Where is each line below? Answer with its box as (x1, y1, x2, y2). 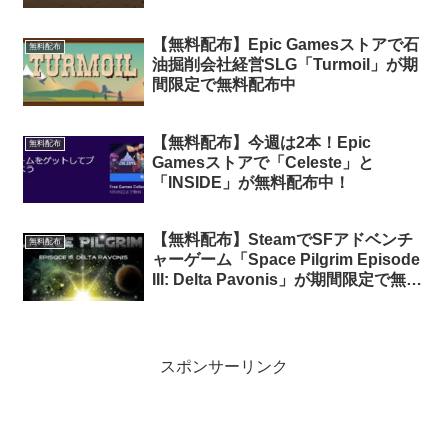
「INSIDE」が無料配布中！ (151, 173, 350, 191)
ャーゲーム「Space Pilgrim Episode (151, 251, 420, 269)
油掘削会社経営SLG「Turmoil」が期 (151, 55, 418, 73)
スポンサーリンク (160, 357, 288, 375)
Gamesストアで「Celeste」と (151, 153, 374, 171)
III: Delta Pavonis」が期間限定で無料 (151, 271, 422, 289)
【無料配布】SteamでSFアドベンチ (151, 231, 413, 249)
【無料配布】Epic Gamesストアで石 (151, 35, 419, 53)
